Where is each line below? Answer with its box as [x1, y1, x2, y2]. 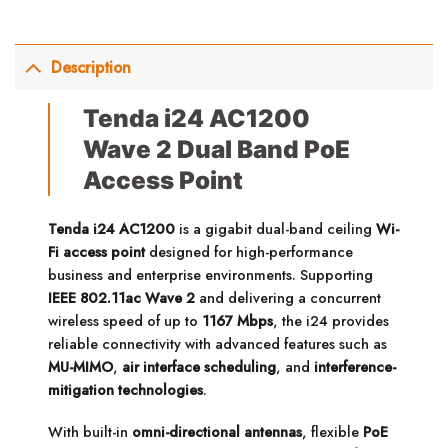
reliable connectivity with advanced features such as [48, 334, 388, 355]
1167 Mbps [202, 311, 274, 332]
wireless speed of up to [48, 311, 203, 332]
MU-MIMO [48, 357, 114, 378]
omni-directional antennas [132, 421, 303, 442]
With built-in [48, 421, 133, 442]
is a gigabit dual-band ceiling [175, 219, 377, 240]
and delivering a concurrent [195, 288, 382, 309]
